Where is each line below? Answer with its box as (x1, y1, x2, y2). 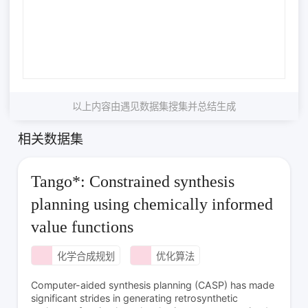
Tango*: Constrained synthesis (31, 173, 235, 191)
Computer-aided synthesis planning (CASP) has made (31, 279, 275, 291)
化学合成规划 (56, 250, 115, 263)
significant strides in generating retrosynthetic (31, 292, 239, 305)
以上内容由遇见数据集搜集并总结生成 (72, 100, 236, 112)
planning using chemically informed (31, 195, 274, 214)
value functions (31, 218, 134, 236)
